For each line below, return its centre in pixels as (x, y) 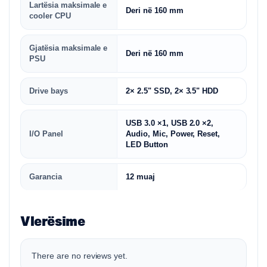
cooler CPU (50, 16)
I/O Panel (46, 134)
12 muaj (140, 177)
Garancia (46, 177)
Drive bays (49, 91)
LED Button (147, 145)
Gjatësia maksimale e (69, 48)
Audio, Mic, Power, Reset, (173, 134)
